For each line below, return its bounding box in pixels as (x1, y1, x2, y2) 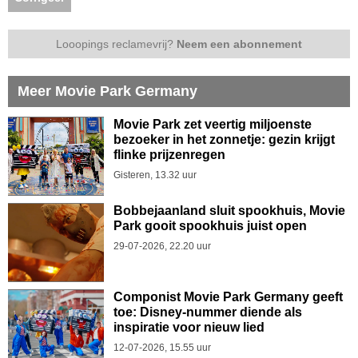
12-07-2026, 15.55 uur (113, 342, 211, 353)
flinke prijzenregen (113, 148, 225, 161)
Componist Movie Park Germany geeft (113, 290, 343, 304)
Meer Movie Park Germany (18, 83, 197, 99)
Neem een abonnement (177, 38, 302, 50)
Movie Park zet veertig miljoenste (113, 117, 312, 131)
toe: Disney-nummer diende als (113, 305, 302, 319)
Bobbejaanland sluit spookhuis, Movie (113, 204, 345, 217)
